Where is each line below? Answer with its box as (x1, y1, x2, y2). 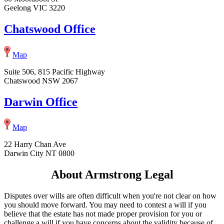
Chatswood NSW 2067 (4, 76, 78, 85)
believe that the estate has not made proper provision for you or (4, 209, 202, 218)
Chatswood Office (4, 22, 95, 35)
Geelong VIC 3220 (4, 3, 65, 12)
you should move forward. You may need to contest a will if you (4, 200, 206, 209)
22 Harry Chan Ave (4, 140, 66, 149)
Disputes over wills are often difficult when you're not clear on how (4, 191, 216, 200)
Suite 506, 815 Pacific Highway (4, 67, 105, 76)
